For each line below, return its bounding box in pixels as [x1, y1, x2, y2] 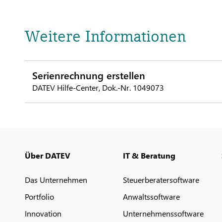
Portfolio [25, 191, 54, 202]
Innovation [25, 208, 61, 219]
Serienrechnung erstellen [32, 68, 145, 82]
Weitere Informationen [25, 27, 186, 46]
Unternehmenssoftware [123, 208, 204, 219]
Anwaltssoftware [123, 191, 180, 202]
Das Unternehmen [25, 174, 87, 185]
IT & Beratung [123, 150, 176, 161]
